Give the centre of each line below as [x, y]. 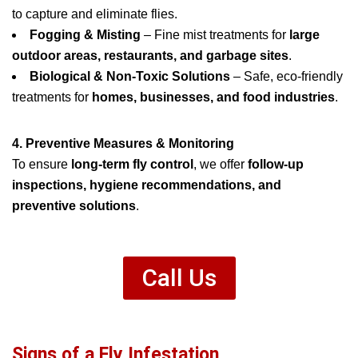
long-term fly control [132, 164]
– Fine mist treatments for [215, 35]
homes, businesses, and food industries [213, 97]
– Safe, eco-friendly [286, 76]
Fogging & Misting [85, 35]
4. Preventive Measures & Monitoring [123, 143]
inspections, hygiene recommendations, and [147, 185]
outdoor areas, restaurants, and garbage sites [150, 56]
